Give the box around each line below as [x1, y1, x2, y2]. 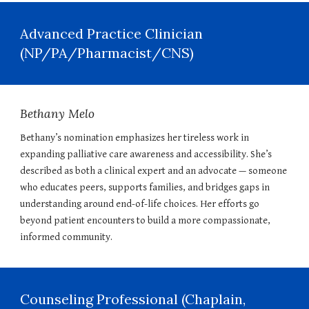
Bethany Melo [20, 106, 95, 121]
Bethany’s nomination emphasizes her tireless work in [20, 132, 250, 143]
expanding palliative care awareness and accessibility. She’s [20, 148, 272, 160]
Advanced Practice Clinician [20, 25, 203, 42]
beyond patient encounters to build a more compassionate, [20, 215, 271, 226]
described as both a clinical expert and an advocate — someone [20, 165, 288, 177]
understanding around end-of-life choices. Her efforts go [20, 198, 260, 210]
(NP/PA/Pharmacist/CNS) [20, 44, 195, 61]
